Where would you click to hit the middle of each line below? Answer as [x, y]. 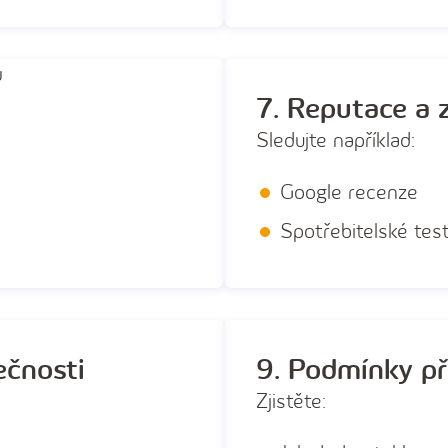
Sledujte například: [335, 141]
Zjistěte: [291, 402]
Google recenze [349, 193]
